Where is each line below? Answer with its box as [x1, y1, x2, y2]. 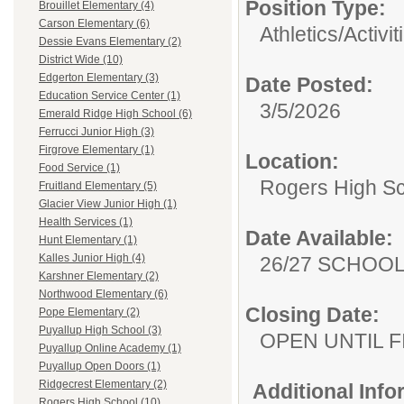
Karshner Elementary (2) [39, 270, 159, 283]
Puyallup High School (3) [39, 324, 161, 337]
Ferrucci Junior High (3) [39, 125, 154, 139]
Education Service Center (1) [39, 89, 180, 103]
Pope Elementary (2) [39, 306, 140, 319]
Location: [245, 150, 339, 173]
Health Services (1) [39, 216, 133, 229]
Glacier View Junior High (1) [39, 197, 177, 211]
